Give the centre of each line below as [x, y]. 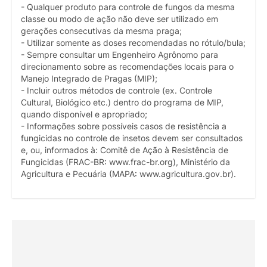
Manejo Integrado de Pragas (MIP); [89, 79]
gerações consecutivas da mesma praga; [101, 31]
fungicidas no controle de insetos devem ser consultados [132, 139]
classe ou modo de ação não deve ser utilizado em [119, 19]
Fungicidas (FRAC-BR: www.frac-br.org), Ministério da [125, 162]
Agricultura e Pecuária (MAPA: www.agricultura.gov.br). [128, 174]
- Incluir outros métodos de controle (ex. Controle [117, 91]
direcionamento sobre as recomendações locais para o [127, 67]
